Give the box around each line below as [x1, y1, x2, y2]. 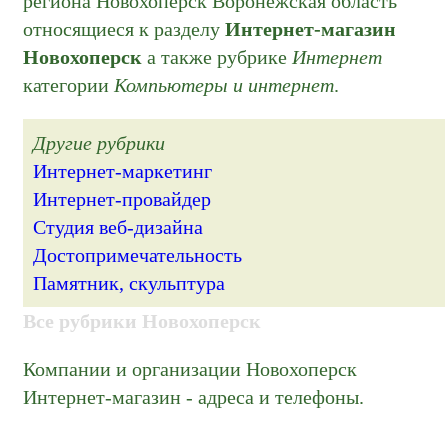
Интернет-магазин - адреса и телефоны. [23, 385, 365, 408]
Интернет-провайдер [33, 187, 212, 210]
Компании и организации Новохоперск [23, 357, 358, 380]
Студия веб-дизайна [33, 215, 204, 238]
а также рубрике [142, 45, 293, 68]
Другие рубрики [33, 131, 166, 154]
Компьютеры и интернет [114, 73, 335, 96]
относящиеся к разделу [23, 17, 226, 40]
